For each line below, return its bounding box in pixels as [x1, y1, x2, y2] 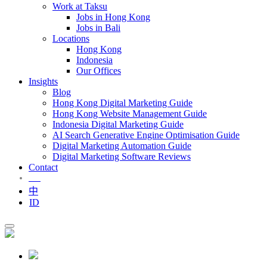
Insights [29, 76, 58, 86]
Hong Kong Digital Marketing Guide [52, 98, 193, 108]
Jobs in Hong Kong [76, 12, 150, 22]
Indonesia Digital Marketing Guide [52, 119, 184, 129]
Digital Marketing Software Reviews [52, 151, 191, 162]
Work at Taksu [52, 1, 107, 11]
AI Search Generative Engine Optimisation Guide [52, 130, 240, 140]
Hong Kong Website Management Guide [52, 108, 207, 119]
